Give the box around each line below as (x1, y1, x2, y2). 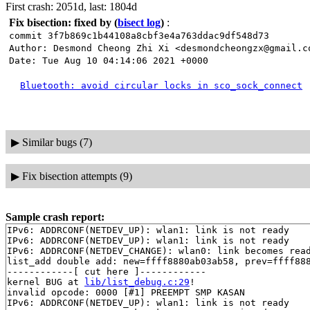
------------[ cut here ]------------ (7, 266, 206, 277)
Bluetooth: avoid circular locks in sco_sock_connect (20, 80, 302, 91)
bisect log (118, 17, 161, 28)
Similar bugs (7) (21, 136, 92, 148)
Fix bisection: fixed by (9, 17, 111, 28)
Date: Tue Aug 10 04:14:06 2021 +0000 (9, 55, 208, 66)
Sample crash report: (6, 210, 104, 223)
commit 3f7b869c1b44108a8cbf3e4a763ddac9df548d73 (9, 30, 269, 41)
